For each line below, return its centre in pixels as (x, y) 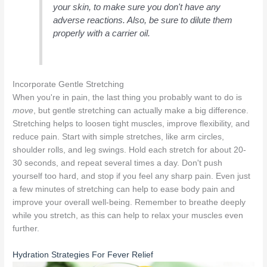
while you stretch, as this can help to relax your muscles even (128, 216)
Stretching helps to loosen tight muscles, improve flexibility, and (131, 124)
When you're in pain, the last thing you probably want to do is (128, 98)
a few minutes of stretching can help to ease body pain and (124, 190)
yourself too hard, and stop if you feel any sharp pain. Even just (132, 176)
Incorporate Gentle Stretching (69, 85)
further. (26, 229)
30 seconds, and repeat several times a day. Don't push (118, 163)
